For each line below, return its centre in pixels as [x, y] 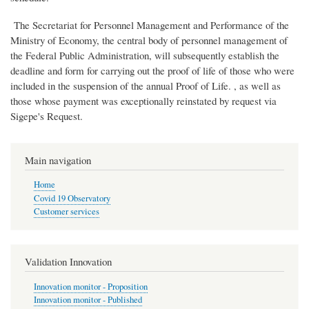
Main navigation [58, 160]
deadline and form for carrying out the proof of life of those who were [152, 70]
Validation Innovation [68, 262]
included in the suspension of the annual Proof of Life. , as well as [146, 85]
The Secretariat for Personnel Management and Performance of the [150, 24]
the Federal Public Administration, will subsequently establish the [145, 55]
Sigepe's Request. [47, 116]
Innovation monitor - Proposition [90, 286]
